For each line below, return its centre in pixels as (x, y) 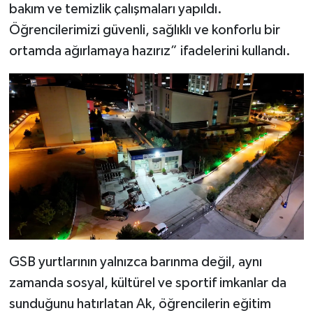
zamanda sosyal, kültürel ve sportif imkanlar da (147, 283)
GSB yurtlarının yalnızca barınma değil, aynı (135, 262)
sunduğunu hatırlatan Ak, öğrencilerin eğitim (140, 304)
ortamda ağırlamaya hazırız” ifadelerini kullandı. (150, 51)
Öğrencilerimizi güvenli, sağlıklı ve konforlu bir (144, 30)
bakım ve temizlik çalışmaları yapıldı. (115, 9)
